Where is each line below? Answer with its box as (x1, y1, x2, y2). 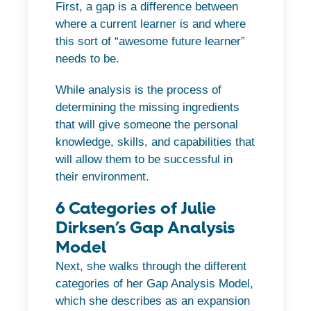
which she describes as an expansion (56, 294, 250, 308)
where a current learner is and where (56, 17, 246, 31)
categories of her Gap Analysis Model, (56, 276, 253, 290)
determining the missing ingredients (56, 100, 239, 114)
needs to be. (56, 51, 119, 65)
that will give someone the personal (56, 117, 238, 131)
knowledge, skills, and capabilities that (56, 135, 255, 149)
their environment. (56, 169, 149, 183)
